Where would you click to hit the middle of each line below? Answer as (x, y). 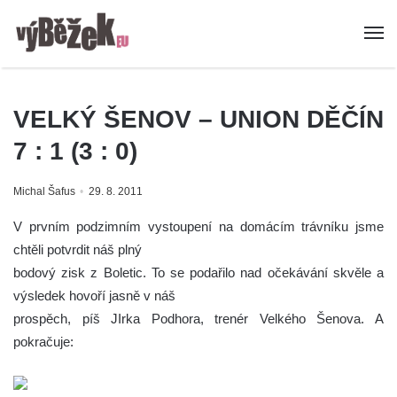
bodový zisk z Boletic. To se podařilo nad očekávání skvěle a (198, 273)
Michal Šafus (44, 192)
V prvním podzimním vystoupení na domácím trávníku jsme (198, 227)
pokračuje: (45, 342)
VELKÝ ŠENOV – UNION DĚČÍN (198, 120)
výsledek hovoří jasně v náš (94, 296)
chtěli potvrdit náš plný (78, 250)
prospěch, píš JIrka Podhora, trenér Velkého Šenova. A (198, 319)
